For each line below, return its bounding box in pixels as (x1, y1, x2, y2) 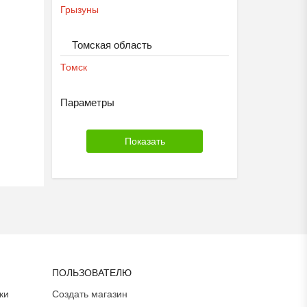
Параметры (60, 97, 114, 108)
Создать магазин (52, 288, 127, 299)
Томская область (72, 39, 152, 51)
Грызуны (60, 4, 99, 15)
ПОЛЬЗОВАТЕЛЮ (52, 267, 132, 278)
